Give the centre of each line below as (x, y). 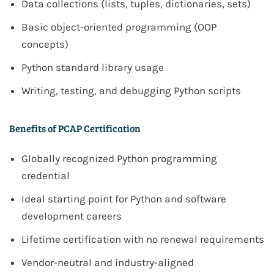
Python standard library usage (93, 68)
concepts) (45, 44)
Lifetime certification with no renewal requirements (143, 239)
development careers (72, 216)
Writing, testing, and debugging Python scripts (131, 91)
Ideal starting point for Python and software (124, 199)
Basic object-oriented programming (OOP (119, 27)
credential (46, 176)
